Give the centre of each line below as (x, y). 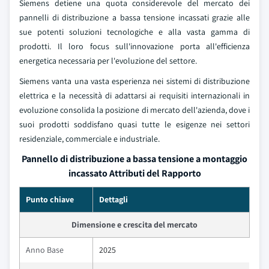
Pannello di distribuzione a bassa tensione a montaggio (134, 159)
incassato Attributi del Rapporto (134, 174)
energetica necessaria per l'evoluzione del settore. (108, 61)
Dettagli (113, 200)
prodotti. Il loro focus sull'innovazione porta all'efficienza (134, 47)
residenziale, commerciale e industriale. (89, 139)
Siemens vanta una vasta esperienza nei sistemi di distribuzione (134, 81)
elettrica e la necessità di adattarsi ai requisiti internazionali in (134, 96)
